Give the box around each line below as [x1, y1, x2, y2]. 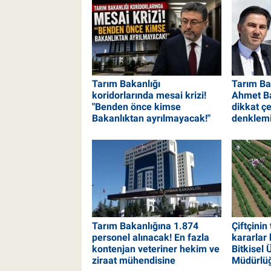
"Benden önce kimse [91, 101, 181, 113]
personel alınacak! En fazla [91, 231, 209, 243]
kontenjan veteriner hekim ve [91, 243, 220, 255]
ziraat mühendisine [91, 254, 175, 266]
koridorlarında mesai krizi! [91, 90, 206, 102]
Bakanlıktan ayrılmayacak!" [91, 113, 211, 125]
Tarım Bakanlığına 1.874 [91, 220, 198, 232]
